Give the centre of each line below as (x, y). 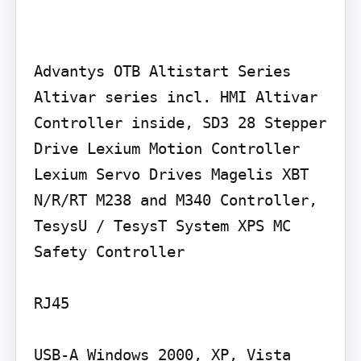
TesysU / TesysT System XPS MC (162, 225)
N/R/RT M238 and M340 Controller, (175, 199)
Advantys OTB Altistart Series (162, 71)
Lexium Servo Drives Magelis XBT (171, 174)
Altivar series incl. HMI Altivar (175, 96)
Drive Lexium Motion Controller (166, 148)
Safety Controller (109, 251)
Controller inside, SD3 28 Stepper (180, 122)
